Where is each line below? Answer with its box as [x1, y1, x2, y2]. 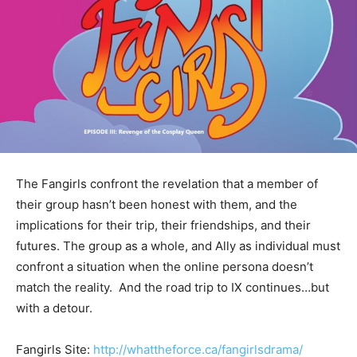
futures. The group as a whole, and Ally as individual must [16, 238, 340, 254]
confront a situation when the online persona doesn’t [16, 259, 313, 275]
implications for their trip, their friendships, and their [16, 218, 311, 233]
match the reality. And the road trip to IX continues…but [16, 280, 329, 296]
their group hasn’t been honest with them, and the [16, 197, 297, 213]
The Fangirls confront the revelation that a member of [16, 176, 318, 192]
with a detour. [16, 300, 92, 316]
